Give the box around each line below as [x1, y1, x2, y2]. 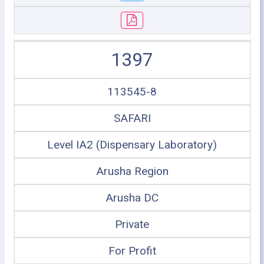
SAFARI [113, 111, 151, 125]
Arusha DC [105, 191, 159, 204]
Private [115, 217, 149, 231]
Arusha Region [95, 164, 169, 178]
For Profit [108, 244, 156, 258]
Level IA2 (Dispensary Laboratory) [47, 138, 217, 151]
